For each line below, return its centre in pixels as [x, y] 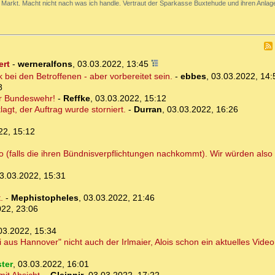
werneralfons [45, 64]
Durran [148, 110]
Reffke [76, 99]
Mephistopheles [45, 198]
